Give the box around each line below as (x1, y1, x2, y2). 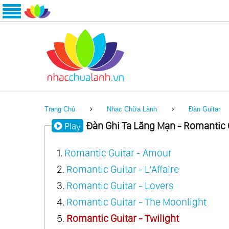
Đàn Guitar (189, 105, 221, 113)
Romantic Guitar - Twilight (66, 212, 179, 224)
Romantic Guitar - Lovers (66, 179, 173, 192)
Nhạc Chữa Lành (107, 105, 157, 113)
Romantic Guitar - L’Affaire (66, 163, 179, 175)
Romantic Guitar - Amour (64, 146, 172, 159)
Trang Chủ (44, 105, 75, 113)
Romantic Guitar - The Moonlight (66, 195, 207, 208)
